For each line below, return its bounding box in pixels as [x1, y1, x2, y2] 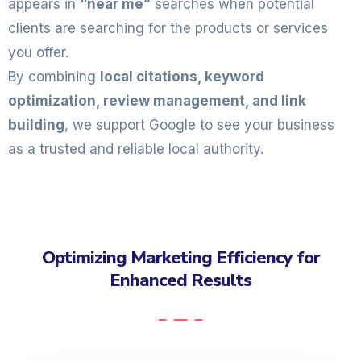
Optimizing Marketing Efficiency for [41, 246, 320, 270]
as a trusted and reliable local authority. [8, 141, 263, 157]
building [8, 117, 64, 133]
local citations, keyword [100, 68, 264, 85]
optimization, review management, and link [8, 93, 306, 109]
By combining [8, 68, 100, 85]
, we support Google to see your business [64, 117, 334, 133]
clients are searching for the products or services [8, 20, 328, 36]
